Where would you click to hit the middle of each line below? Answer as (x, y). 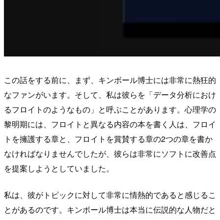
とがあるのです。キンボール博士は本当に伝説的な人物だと (110, 209)
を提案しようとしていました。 (59, 168)
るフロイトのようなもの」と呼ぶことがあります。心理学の (110, 109)
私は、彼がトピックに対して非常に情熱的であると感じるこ (110, 194)
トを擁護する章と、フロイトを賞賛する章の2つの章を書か (108, 138)
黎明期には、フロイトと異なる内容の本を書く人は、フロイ (110, 124)
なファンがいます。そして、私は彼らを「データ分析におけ (110, 94)
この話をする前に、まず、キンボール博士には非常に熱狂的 (110, 80)
